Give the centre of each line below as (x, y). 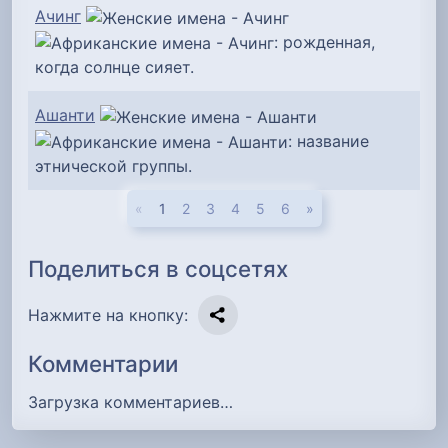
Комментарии (103, 364)
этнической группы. (113, 166)
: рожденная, (324, 41)
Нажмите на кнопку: (108, 315)
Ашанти (65, 115)
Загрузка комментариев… (130, 401)
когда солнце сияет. (114, 67)
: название (328, 140)
